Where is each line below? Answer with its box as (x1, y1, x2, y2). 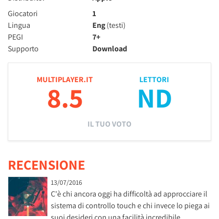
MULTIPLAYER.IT (37, 74, 93, 85)
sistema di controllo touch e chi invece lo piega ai (51, 200, 210, 211)
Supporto (8, 44, 39, 54)
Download (92, 44, 128, 54)
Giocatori (8, 8, 38, 19)
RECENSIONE (8, 155, 85, 174)
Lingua (8, 20, 30, 30)
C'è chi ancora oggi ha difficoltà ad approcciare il (51, 189, 207, 199)
